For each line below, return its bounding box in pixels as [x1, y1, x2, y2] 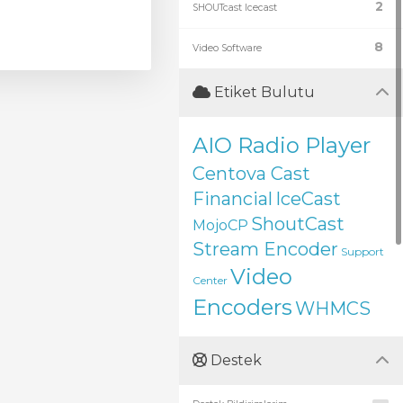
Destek [207, 352, 262, 369]
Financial [193, 188, 273, 210]
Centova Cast [193, 163, 310, 184]
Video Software [193, 42, 262, 54]
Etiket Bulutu [210, 84, 315, 101]
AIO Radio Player [193, 132, 371, 158]
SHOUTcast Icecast [193, 2, 277, 13]
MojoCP [193, 217, 248, 234]
